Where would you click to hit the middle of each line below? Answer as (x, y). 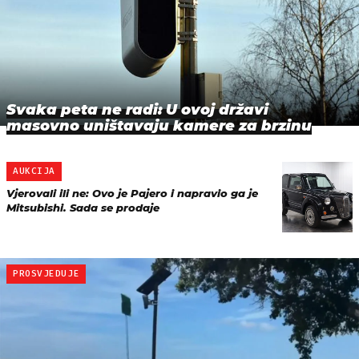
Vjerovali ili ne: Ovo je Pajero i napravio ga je (132, 193)
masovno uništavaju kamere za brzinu (159, 126)
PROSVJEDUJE (46, 274)
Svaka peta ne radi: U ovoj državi (137, 110)
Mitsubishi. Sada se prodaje (83, 208)
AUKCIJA (34, 171)
